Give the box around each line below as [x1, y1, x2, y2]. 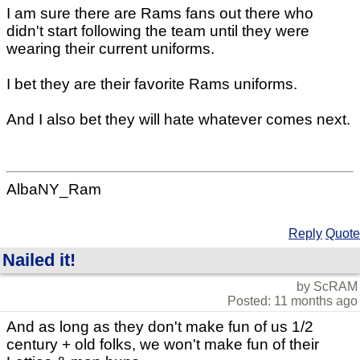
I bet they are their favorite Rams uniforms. [6, 75, 297, 92]
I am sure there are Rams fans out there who [6, 4, 313, 22]
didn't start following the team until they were [6, 22, 309, 39]
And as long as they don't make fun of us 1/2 [6, 318, 313, 336]
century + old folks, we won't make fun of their [6, 336, 319, 354]
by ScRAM [297, 280, 358, 294]
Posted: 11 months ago [227, 294, 358, 309]
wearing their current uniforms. [6, 39, 215, 57]
